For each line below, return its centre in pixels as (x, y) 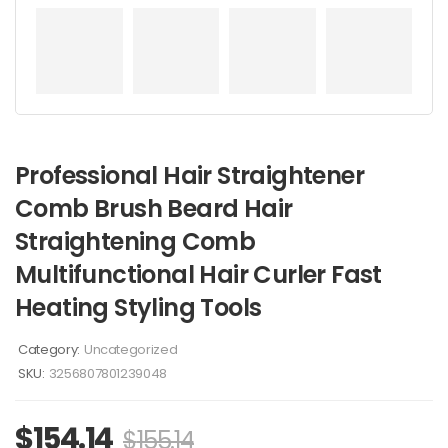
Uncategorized (130, 349)
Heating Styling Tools (138, 307)
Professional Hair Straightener (189, 175)
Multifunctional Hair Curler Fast (198, 274)
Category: (49, 349)
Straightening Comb (135, 241)
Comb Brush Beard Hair (154, 208)
